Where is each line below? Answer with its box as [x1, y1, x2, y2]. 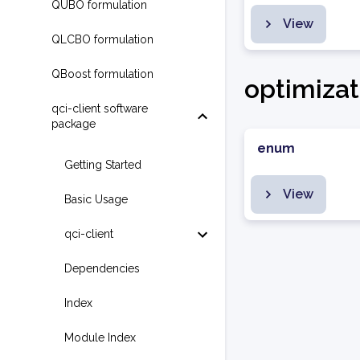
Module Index [64, 331, 136, 344]
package [51, 117, 96, 130]
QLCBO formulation [51, 33, 153, 46]
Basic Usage [64, 193, 128, 206]
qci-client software [51, 102, 148, 115]
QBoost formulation [51, 67, 153, 80]
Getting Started [64, 158, 141, 171]
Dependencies [64, 262, 140, 275]
